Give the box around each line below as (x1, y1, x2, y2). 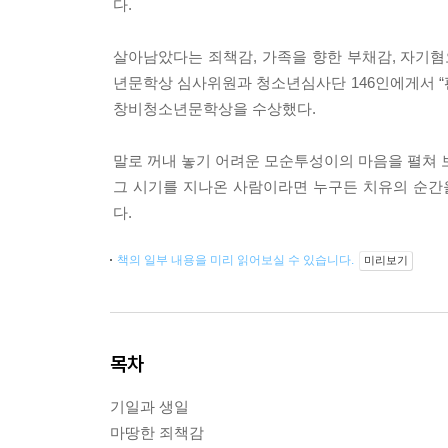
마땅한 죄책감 (110, 424, 204, 441)
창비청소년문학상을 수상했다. (113, 100, 316, 117)
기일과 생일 (110, 398, 189, 415)
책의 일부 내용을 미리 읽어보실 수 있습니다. (117, 253, 357, 267)
